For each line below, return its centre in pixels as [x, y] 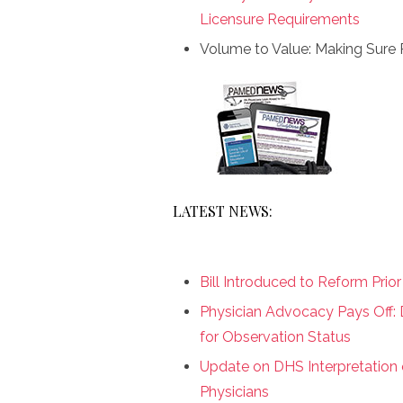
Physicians [234, 392]
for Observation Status [275, 337]
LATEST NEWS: [223, 211]
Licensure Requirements [280, 19]
